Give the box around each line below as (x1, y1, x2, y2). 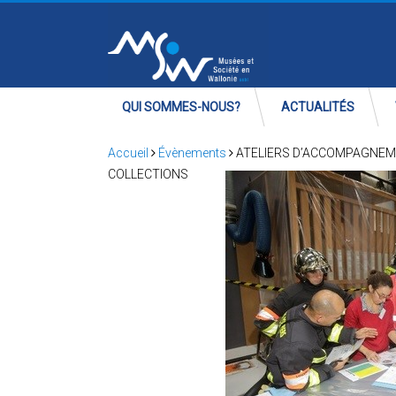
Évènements (158, 146, 226, 160)
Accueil (108, 146, 148, 160)
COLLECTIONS (108, 167, 188, 181)
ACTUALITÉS (281, 100, 354, 114)
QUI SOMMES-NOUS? (122, 100, 240, 114)
